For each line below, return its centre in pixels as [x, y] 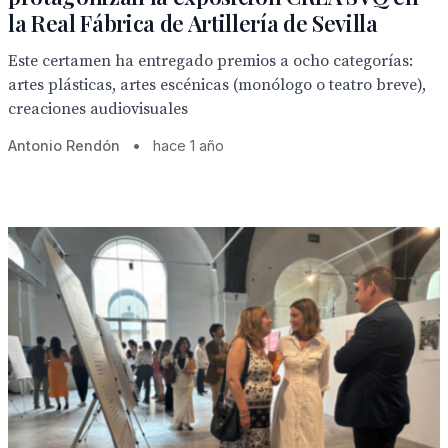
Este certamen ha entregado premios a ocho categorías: [210, 61]
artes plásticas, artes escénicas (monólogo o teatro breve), [217, 85]
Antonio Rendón [64, 145]
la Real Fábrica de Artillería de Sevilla [193, 23]
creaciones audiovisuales [98, 109]
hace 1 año [188, 145]
